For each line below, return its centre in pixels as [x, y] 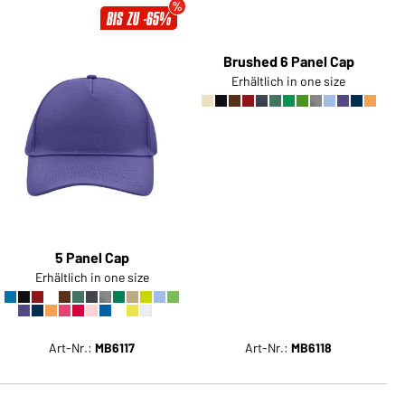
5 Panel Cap [92, 257]
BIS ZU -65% [138, 19]
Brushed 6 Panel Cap [288, 257]
